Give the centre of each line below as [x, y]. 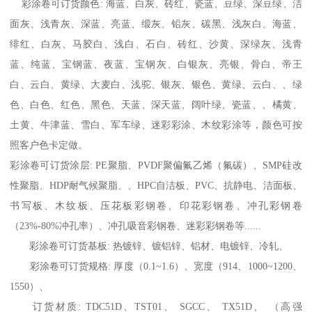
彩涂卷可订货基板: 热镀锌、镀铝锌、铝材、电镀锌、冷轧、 [149, 245]
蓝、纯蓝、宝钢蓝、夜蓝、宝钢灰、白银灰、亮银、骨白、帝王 [156, 64]
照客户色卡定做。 [49, 145]
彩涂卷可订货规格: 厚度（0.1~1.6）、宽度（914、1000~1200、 [156, 266]
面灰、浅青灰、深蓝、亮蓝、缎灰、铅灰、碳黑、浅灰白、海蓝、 [156, 23]
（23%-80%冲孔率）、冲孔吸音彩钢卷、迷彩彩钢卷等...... [136, 225]
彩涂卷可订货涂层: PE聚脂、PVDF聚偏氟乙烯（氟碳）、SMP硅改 [156, 165]
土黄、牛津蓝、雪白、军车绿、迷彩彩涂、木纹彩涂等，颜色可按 [156, 124]
